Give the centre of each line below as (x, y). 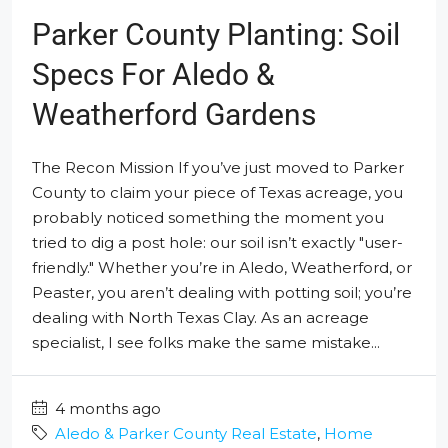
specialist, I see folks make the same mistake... (206, 342)
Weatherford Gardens (174, 114)
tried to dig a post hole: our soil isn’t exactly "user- (217, 242)
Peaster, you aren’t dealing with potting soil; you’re (222, 292)
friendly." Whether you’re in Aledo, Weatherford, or (222, 267)
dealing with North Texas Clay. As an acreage (200, 317)
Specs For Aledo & (153, 74)
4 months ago (106, 408)
